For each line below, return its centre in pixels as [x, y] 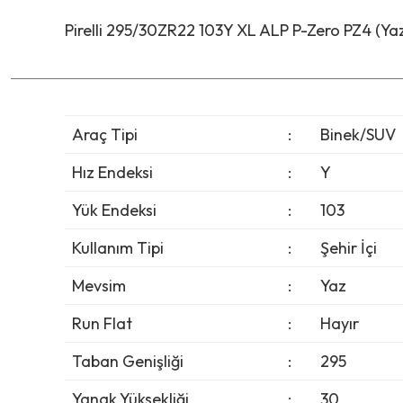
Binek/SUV [358, 135]
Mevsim [99, 286]
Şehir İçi [348, 248]
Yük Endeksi [114, 210]
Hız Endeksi [112, 173]
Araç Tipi [104, 135]
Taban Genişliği [127, 362]
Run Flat [102, 324]
